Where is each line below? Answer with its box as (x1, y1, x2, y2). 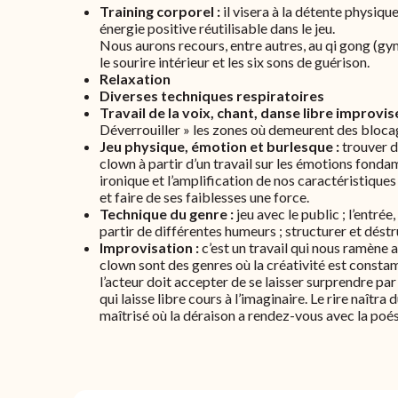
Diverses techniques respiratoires (99, 87, 324, 104)
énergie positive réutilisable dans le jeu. (99, 20, 335, 36)
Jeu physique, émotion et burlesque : (99, 138, 342, 155)
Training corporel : (99, 3, 220, 20)
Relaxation (99, 70, 171, 87)
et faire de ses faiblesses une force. (99, 188, 309, 205)
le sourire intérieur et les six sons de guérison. (99, 53, 370, 70)
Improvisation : (99, 239, 202, 256)
